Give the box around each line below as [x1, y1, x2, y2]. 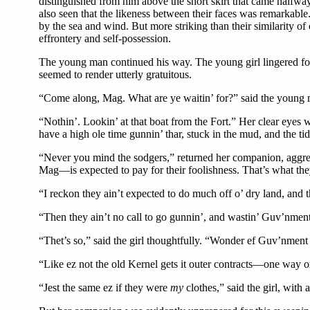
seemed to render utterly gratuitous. [39, 69, 192, 81]
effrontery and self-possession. [39, 33, 171, 45]
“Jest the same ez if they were [39, 282, 170, 294]
